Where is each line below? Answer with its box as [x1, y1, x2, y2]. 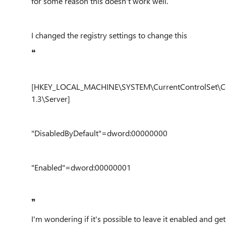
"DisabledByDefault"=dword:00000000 [31, 128, 167, 138]
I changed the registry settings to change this [31, 30, 187, 40]
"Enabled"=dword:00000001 [31, 162, 131, 173]
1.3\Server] [31, 93, 70, 104]
